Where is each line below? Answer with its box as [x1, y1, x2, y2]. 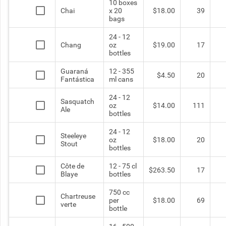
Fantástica [61, 75, 94, 83]
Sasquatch [61, 97, 94, 105]
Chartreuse [61, 192, 95, 200]
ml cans [109, 75, 133, 83]
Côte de [61, 162, 84, 170]
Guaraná [61, 67, 88, 75]
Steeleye [61, 132, 86, 140]
